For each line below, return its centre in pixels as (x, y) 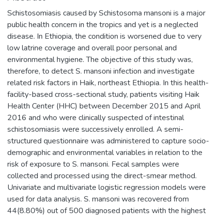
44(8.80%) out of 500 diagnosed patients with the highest (107, 210)
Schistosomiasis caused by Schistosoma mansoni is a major (106, 13)
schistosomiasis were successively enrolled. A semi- (95, 129)
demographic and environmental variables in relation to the (105, 152)
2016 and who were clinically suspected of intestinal (96, 117)
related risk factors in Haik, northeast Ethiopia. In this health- (108, 83)
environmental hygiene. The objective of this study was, (100, 59)
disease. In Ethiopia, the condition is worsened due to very (104, 36)
